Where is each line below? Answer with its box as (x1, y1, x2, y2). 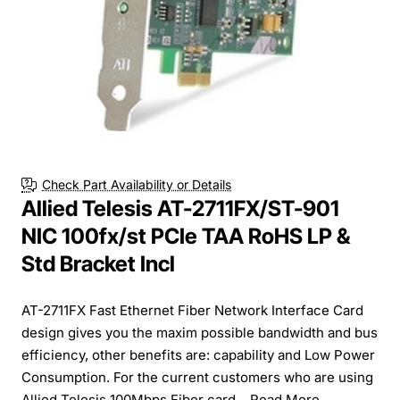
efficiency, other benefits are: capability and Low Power (21, 346, 375, 363)
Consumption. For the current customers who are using (21, 368, 373, 386)
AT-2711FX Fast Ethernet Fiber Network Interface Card (21, 301, 363, 319)
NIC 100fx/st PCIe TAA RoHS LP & (21, 222, 350, 249)
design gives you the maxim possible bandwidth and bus (21, 323, 378, 341)
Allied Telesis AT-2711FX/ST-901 (21, 195, 339, 221)
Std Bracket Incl (21, 250, 175, 277)
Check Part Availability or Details (42, 177, 231, 193)
